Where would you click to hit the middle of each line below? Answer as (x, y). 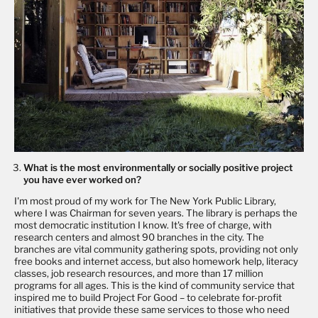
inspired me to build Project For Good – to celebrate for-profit (148, 298)
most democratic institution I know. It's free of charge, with (143, 225)
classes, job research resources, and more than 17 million (139, 274)
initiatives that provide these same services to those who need (152, 310)
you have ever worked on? (83, 179)
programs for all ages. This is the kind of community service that (154, 286)
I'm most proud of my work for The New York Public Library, (145, 201)
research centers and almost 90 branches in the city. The (139, 237)
